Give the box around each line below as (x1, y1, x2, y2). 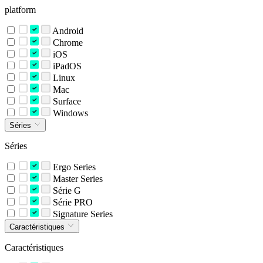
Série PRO (50, 197, 93, 208)
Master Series (50, 174, 103, 184)
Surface (50, 96, 81, 106)
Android (50, 25, 83, 36)
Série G (50, 186, 81, 196)
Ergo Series (50, 162, 96, 173)
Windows (50, 107, 88, 118)
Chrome (50, 37, 83, 48)
